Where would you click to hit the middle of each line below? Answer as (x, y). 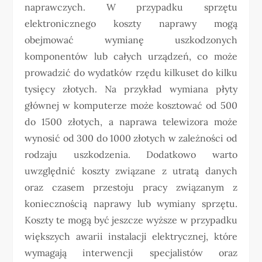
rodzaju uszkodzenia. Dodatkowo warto (131, 154)
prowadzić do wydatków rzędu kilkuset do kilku (131, 73)
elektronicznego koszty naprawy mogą (131, 23)
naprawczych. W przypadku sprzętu (131, 7)
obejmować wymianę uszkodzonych (131, 40)
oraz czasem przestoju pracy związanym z (131, 187)
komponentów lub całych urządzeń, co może (131, 56)
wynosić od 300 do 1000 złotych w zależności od (131, 138)
